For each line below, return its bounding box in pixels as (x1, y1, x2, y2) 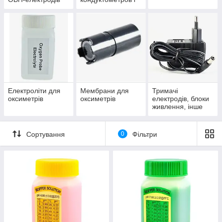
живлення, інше (152, 103, 203, 111)
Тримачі (152, 87, 178, 95)
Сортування (26, 130, 65, 138)
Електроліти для (8, 87, 60, 95)
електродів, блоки (152, 95, 210, 103)
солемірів (80, 3, 111, 12)
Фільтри (132, 130, 157, 138)
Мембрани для (80, 87, 129, 95)
